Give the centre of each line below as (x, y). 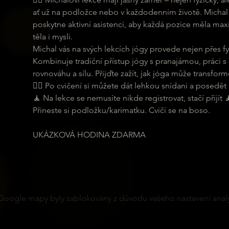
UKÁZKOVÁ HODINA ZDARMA (89, 135)
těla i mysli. (52, 37)
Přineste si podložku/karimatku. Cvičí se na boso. (121, 110)
